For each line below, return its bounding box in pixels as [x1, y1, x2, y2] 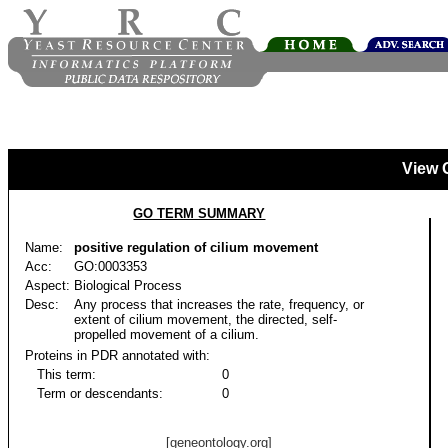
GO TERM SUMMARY [133, 206, 266, 221]
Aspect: [25, 278, 70, 293]
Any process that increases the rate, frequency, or [74, 297, 364, 312]
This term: [25, 367, 96, 382]
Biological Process [74, 278, 182, 293]
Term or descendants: [25, 386, 163, 401]
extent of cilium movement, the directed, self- [74, 312, 337, 327]
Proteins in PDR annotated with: [25, 348, 210, 363]
